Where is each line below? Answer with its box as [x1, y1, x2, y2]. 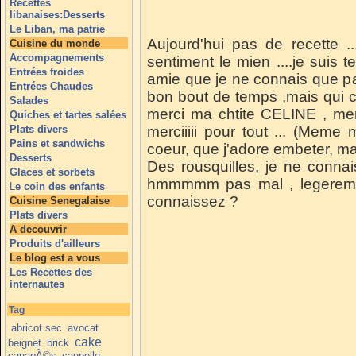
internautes [10, 278, 64, 290]
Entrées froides [10, 66, 84, 78]
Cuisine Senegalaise [10, 195, 110, 207]
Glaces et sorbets [10, 166, 95, 178]
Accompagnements [10, 52, 104, 64]
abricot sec [11, 321, 63, 334]
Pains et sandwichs [10, 137, 105, 149]
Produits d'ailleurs [10, 238, 100, 250]
